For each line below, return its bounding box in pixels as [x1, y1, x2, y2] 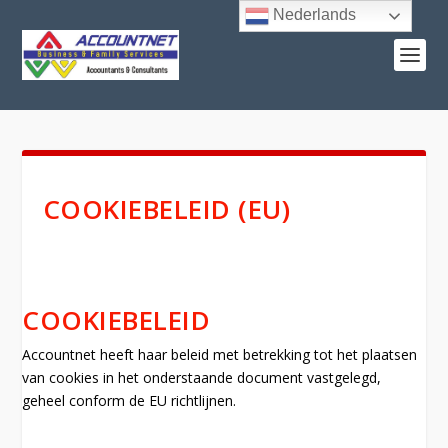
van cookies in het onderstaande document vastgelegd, [22, 368, 382, 388]
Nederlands [269, 6, 357, 24]
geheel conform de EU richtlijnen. [22, 391, 237, 411]
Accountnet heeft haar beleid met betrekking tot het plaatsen [22, 345, 418, 365]
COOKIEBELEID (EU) [42, 191, 291, 227]
